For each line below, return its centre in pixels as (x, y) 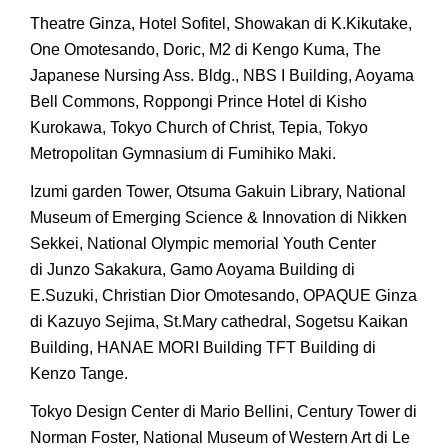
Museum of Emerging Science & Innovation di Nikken (218, 217)
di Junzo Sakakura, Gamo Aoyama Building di (192, 269)
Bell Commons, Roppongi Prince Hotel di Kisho (198, 101)
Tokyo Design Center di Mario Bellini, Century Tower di (223, 411)
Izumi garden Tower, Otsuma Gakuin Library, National (218, 191)
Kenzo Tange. (79, 373)
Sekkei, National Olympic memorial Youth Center (203, 243)
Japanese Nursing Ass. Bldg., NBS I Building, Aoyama (222, 75)
